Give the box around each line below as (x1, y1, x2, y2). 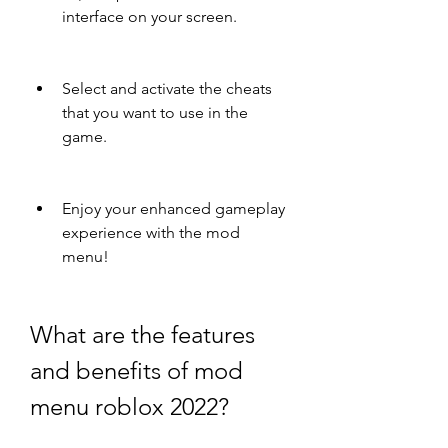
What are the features (30, 320, 255, 349)
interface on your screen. (62, 7, 237, 26)
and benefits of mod (30, 356, 243, 385)
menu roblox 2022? (30, 392, 229, 421)
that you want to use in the (62, 103, 248, 122)
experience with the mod (62, 223, 240, 242)
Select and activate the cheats (62, 79, 272, 98)
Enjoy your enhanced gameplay (62, 199, 285, 218)
